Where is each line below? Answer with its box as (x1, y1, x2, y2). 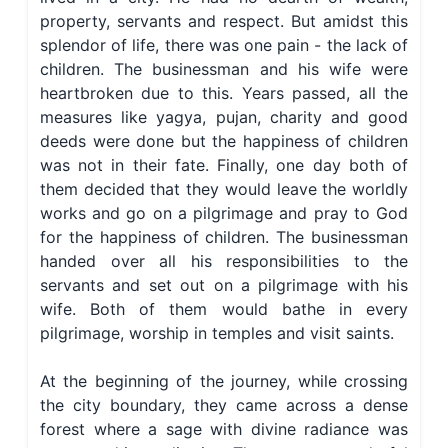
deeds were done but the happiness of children (40, 131, 408, 152)
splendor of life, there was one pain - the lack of (40, 35, 408, 56)
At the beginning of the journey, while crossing (40, 371, 408, 392)
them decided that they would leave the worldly (40, 179, 408, 200)
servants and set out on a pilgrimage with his (40, 275, 408, 296)
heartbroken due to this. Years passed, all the (40, 83, 408, 104)
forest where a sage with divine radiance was (40, 419, 408, 440)
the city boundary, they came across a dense (40, 395, 408, 416)
